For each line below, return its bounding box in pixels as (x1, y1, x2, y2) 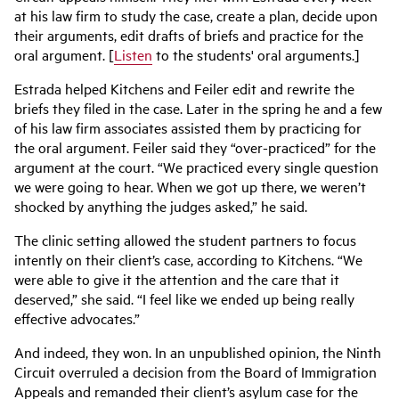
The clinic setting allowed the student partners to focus (14, 230, 356, 249)
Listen (114, 45, 152, 64)
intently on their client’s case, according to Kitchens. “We (14, 249, 362, 269)
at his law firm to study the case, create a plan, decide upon (14, 5, 378, 25)
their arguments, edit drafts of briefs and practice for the (14, 25, 363, 45)
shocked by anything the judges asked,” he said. (14, 196, 307, 216)
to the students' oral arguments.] (152, 45, 360, 64)
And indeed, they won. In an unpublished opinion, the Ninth (14, 342, 381, 362)
